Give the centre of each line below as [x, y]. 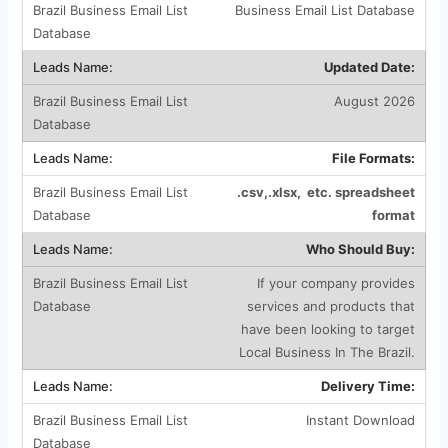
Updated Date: [369, 66]
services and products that [330, 305]
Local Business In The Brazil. [326, 351]
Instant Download [360, 419]
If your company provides [333, 282]
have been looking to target [327, 328]
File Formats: [373, 157]
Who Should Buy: [360, 248]
